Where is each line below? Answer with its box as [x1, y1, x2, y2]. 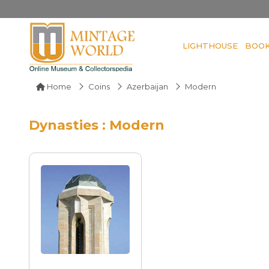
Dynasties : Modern [29, 116, 165, 133]
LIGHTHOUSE [183, 40, 238, 50]
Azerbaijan [127, 81, 168, 91]
